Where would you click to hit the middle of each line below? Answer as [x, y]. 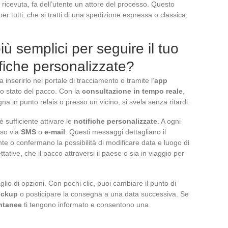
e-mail [55, 132]
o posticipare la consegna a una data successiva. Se [103, 194]
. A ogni [169, 121]
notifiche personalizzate [116, 121]
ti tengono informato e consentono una [85, 204]
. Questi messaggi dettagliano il [116, 132]
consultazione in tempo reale [132, 91]
